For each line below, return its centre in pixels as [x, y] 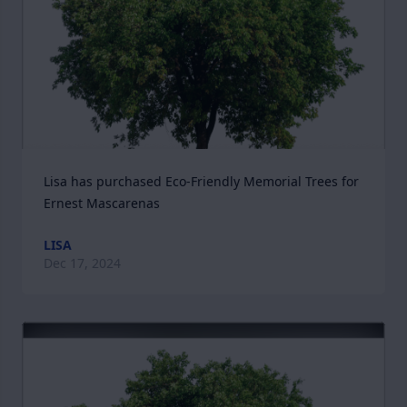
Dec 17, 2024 [82, 263]
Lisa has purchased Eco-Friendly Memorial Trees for [201, 181]
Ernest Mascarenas [102, 203]
